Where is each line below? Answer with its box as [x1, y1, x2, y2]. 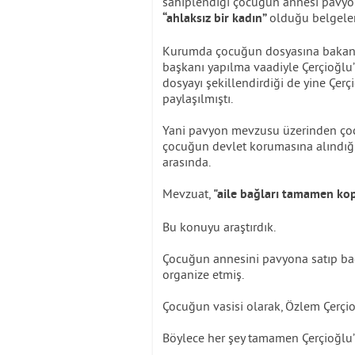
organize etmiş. [162, 266, 244, 282]
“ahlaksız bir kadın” [162, 11, 269, 27]
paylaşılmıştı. [162, 90, 233, 106]
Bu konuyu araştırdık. [162, 219, 276, 235]
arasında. [162, 154, 211, 170]
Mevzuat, [162, 185, 213, 201]
